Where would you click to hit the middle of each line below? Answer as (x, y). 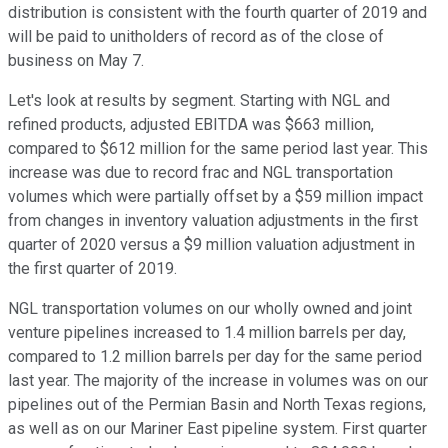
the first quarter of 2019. (92, 269)
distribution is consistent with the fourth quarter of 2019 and (217, 13)
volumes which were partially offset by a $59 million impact (215, 197)
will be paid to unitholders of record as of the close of (196, 37)
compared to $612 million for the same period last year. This (218, 149)
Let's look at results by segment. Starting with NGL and (199, 101)
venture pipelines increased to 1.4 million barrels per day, (207, 333)
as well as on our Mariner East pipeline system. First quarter (217, 429)
